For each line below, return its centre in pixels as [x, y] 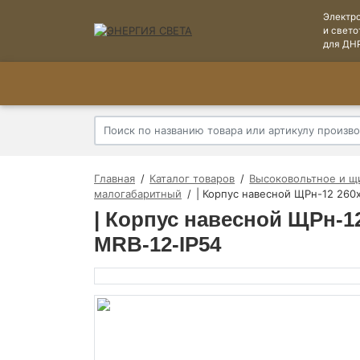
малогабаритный [138, 194]
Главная [115, 178]
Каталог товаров [192, 178]
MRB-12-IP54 [157, 244]
